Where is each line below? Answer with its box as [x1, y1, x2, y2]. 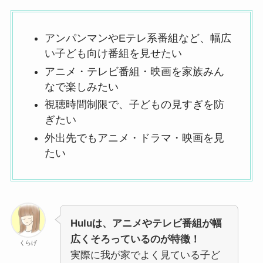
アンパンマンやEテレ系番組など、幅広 [44, 32, 231, 45]
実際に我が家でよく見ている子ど [70, 249, 220, 261]
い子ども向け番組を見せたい [44, 48, 182, 60]
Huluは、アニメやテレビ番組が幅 [70, 217, 222, 229]
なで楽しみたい [44, 80, 119, 93]
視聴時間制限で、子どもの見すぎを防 [44, 99, 224, 111]
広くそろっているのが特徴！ [70, 233, 200, 245]
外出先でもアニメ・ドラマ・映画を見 [44, 131, 224, 144]
